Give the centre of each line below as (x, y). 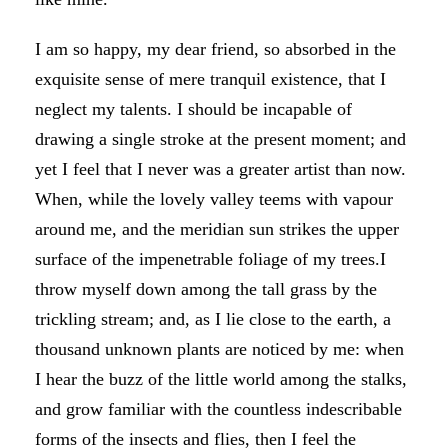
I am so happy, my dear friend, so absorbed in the (215, 49)
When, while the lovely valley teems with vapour (214, 199)
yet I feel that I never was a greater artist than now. (220, 169)
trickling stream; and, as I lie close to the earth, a (213, 319)
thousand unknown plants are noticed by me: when (219, 349)
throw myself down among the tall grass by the (206, 289)
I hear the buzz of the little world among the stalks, (221, 379)
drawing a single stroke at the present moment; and (220, 139)
